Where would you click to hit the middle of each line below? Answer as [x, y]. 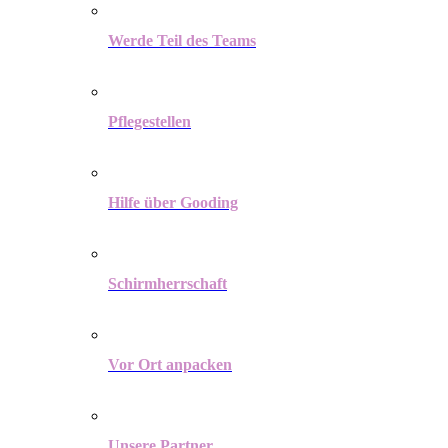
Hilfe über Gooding [173, 202]
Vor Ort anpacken [170, 364]
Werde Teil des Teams [182, 40]
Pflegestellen [149, 121]
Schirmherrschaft [167, 283]
